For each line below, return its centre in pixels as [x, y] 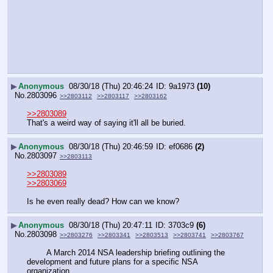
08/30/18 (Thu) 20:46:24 [111, 87]
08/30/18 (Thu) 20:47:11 [111, 225]
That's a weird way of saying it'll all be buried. [106, 122]
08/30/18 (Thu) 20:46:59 [111, 147]
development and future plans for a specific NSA [112, 261]
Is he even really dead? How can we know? [103, 201]
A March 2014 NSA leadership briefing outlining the [37, 252]
